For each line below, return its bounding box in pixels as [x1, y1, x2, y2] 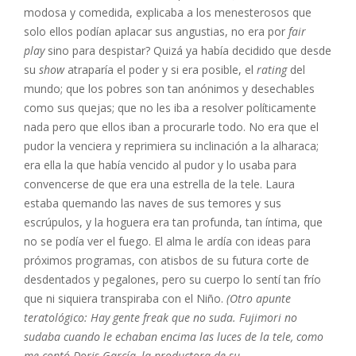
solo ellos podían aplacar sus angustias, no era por [24, 24, 288, 39]
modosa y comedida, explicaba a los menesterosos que [24, 5, 311, 20]
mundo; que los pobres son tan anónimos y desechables [24, 81, 315, 96]
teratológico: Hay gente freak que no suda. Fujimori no [24, 310, 297, 325]
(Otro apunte [223, 291, 291, 306]
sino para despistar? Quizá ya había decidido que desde [44, 43, 331, 58]
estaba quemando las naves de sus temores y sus [24, 195, 281, 211]
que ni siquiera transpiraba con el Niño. [24, 291, 223, 306]
